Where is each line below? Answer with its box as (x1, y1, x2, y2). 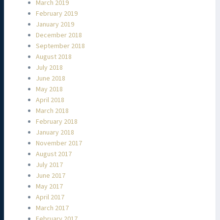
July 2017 (36, 160, 63, 170)
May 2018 (36, 84, 63, 94)
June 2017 (36, 170, 65, 181)
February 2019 (36, 8, 78, 19)
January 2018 (36, 127, 74, 137)
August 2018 (36, 52, 72, 62)
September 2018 (36, 41, 85, 51)
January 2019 (36, 19, 74, 29)
